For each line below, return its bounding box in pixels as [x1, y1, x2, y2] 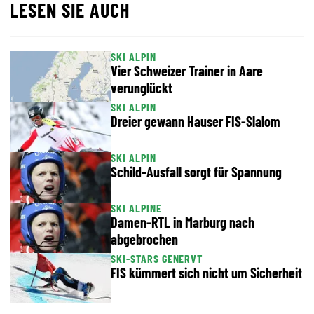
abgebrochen [111, 231, 178, 247]
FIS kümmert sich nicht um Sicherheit [111, 264, 302, 281]
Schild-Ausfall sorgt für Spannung [111, 163, 282, 180]
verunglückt [111, 79, 172, 96]
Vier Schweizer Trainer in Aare [111, 62, 263, 79]
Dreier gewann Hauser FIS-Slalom [111, 113, 280, 130]
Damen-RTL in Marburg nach [111, 214, 254, 231]
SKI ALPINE [111, 201, 162, 214]
